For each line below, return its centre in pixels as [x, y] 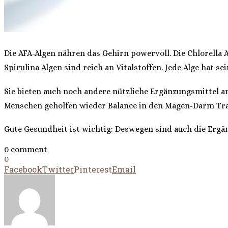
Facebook [23, 169]
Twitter [58, 169]
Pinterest [93, 169]
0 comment [26, 150]
